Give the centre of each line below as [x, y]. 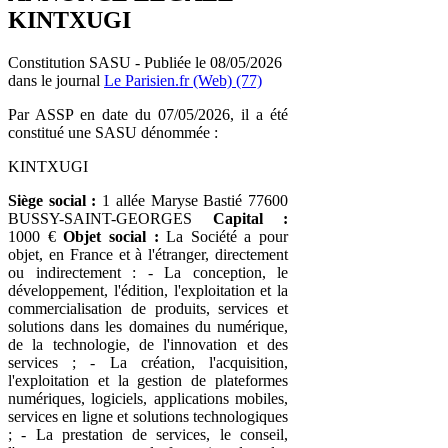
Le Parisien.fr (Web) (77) [183, 80]
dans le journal [56, 80]
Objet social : [111, 236]
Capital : [250, 218]
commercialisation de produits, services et [148, 308]
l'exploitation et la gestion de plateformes [148, 380]
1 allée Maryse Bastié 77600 [192, 200]
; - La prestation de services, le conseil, [148, 434]
